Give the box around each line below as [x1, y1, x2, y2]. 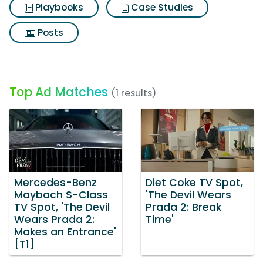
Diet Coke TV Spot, [146, 175, 243, 190]
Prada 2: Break [146, 200, 221, 214]
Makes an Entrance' [14, 224, 116, 239]
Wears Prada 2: [14, 212, 95, 227]
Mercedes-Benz [14, 175, 97, 190]
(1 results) [111, 86, 156, 100]
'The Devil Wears [146, 187, 231, 202]
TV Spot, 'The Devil [14, 200, 110, 214]
